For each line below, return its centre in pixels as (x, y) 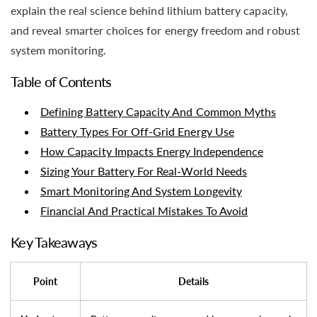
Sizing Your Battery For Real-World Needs (144, 171)
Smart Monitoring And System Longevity (141, 191)
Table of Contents (61, 81)
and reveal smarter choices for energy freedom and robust (155, 30)
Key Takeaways (54, 242)
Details (194, 282)
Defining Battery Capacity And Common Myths (158, 112)
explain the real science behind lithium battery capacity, (149, 10)
